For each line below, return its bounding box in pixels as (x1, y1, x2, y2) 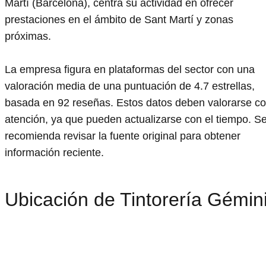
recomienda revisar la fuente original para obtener (5, 130, 240, 142)
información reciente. (5, 147, 104, 159)
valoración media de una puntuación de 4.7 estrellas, (5, 80, 255, 93)
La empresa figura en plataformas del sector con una (5, 64, 255, 76)
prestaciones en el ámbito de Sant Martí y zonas (5, 14, 233, 26)
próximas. (5, 30, 51, 43)
